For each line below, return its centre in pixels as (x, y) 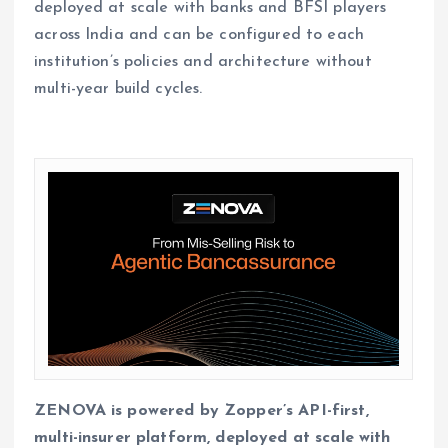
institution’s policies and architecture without (203, 62)
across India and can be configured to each (199, 35)
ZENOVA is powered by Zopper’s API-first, (201, 410)
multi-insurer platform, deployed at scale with (212, 437)
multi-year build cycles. (118, 89)
